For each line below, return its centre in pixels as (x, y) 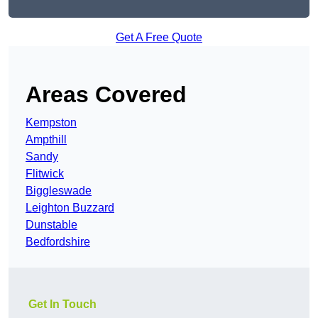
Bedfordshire (58, 242)
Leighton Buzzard (70, 208)
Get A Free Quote (159, 38)
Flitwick (45, 174)
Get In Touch (62, 305)
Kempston (51, 123)
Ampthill (46, 140)
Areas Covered (106, 95)
